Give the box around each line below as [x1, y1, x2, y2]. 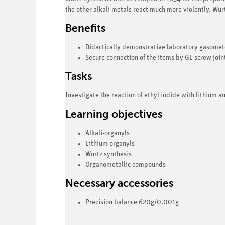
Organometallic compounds [85, 161, 166, 169]
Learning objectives [65, 107, 162, 120]
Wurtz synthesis [85, 150, 132, 158]
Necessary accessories [65, 176, 173, 189]
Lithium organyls [85, 140, 135, 148]
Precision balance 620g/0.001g [85, 198, 179, 206]
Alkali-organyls [85, 129, 130, 137]
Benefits [65, 21, 105, 34]
